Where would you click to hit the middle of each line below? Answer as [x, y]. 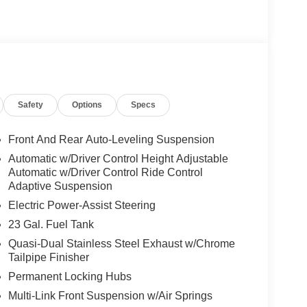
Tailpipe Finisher [48, 258]
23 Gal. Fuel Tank [51, 225]
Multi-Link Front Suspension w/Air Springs [110, 296]
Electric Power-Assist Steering [82, 206]
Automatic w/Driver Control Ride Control [105, 173]
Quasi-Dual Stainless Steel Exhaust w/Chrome [121, 244]
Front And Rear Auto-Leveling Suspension [111, 140]
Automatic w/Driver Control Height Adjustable [118, 159]
